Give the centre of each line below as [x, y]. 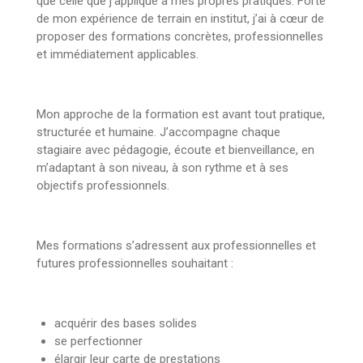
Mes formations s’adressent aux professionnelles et [176, 246]
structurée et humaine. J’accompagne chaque [158, 132]
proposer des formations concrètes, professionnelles [179, 37]
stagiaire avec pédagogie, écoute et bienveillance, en [175, 150]
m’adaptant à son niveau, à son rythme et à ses [162, 168]
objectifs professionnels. [102, 186]
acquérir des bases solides [126, 324]
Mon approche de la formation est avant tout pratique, [180, 115]
